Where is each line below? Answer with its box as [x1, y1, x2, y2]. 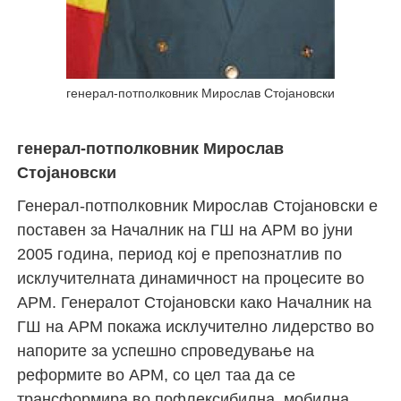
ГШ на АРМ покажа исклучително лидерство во [17, 317, 375, 336]
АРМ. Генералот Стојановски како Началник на [17, 293, 372, 311]
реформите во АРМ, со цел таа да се [17, 365, 296, 384]
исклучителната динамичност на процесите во [17, 269, 365, 287]
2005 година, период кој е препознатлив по [17, 244, 343, 263]
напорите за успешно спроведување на [17, 341, 315, 360]
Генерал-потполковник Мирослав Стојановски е [17, 196, 379, 215]
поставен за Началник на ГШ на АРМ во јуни [17, 220, 354, 239]
